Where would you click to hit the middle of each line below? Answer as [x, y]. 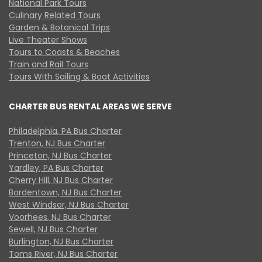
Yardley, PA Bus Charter [56, 168]
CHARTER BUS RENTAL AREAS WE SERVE [90, 106]
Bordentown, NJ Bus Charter [65, 192]
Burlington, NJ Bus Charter [61, 241]
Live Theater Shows [48, 39]
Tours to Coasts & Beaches [64, 52]
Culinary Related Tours [55, 15]
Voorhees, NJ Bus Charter [60, 217]
